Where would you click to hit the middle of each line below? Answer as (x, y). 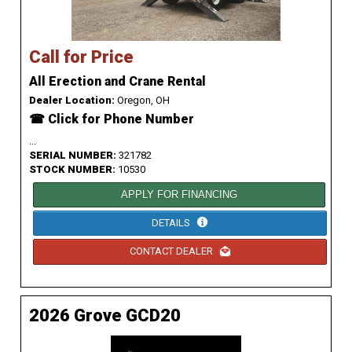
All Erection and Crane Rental (117, 81)
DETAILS (172, 222)
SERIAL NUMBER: (74, 155)
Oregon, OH (142, 100)
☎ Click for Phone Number (112, 119)
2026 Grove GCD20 (105, 315)
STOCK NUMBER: (73, 169)
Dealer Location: (72, 100)
